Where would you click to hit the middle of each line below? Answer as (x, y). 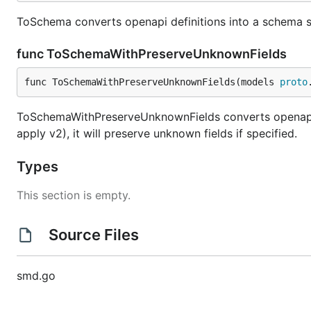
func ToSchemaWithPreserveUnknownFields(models (152, 82)
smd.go (36, 276)
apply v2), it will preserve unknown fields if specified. (157, 133)
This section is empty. (74, 195)
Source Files (93, 235)
